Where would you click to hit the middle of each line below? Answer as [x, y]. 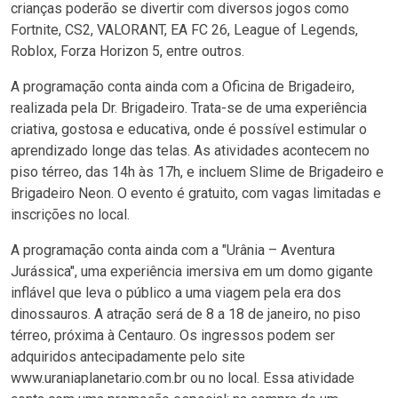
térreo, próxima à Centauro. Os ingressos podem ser [173, 335]
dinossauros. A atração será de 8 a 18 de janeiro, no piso [186, 314]
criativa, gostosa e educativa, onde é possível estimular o [189, 129]
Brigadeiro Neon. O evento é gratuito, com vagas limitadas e [196, 193]
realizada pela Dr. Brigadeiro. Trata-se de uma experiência [189, 108]
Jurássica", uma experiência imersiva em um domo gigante [192, 271]
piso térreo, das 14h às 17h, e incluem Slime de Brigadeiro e [197, 172]
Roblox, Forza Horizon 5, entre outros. [127, 51]
